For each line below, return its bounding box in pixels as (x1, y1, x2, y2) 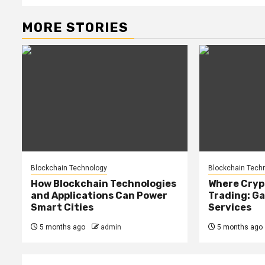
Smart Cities (31, 201, 93, 213)
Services (208, 201, 251, 213)
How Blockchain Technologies (31, 177, 176, 189)
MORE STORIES (22, 19, 128, 35)
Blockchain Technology (31, 163, 107, 172)
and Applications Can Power (31, 189, 167, 201)
